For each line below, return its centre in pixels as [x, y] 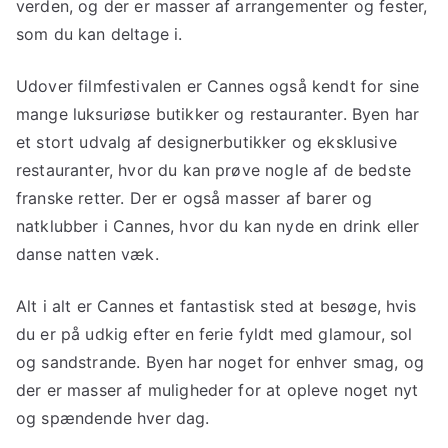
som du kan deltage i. [99, 33]
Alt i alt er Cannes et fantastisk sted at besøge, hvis [216, 305]
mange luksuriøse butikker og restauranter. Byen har [218, 113]
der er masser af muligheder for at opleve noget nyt [217, 389]
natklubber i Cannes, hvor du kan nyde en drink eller [218, 225]
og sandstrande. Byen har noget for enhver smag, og [220, 361]
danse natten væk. [87, 253]
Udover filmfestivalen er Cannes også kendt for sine [218, 85]
